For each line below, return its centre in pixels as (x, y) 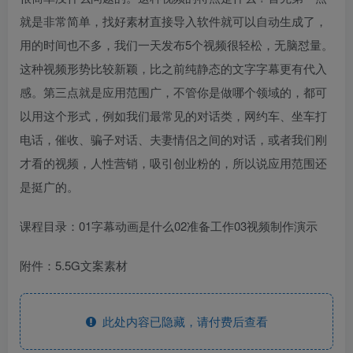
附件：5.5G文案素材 (74, 265)
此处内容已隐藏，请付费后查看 (182, 321)
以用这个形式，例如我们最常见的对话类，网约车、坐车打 (173, 115)
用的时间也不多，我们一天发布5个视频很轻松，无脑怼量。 (176, 44)
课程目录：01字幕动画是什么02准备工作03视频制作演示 (169, 225)
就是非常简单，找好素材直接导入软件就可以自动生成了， (173, 20)
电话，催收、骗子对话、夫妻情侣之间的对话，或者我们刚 (173, 139)
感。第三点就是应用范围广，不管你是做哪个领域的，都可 (173, 91)
